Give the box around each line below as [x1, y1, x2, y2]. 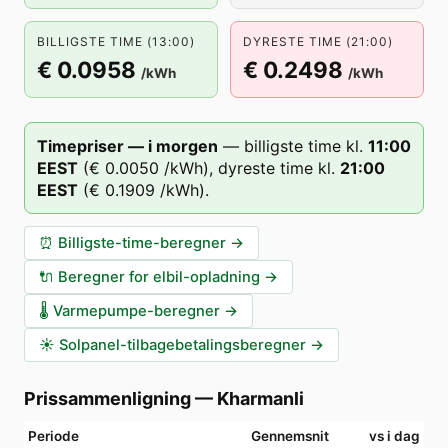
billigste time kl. [244, 136, 363, 156]
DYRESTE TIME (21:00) [243, 34, 393, 49]
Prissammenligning [24, 388, 191, 409]
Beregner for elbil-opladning [58, 268, 260, 286]
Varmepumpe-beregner [53, 302, 220, 320]
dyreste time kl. [218, 158, 335, 178]
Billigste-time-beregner [58, 234, 226, 252]
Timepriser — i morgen [37, 136, 218, 156]
